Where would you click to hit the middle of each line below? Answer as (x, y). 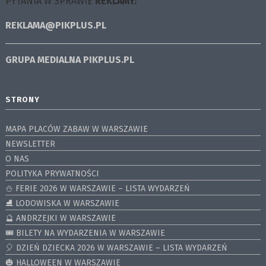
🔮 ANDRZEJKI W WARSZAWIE (60, 218)
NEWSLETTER (30, 144)
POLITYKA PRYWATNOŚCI (52, 174)
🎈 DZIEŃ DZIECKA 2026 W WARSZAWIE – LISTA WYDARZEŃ (116, 248)
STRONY (22, 100)
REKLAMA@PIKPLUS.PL (56, 26)
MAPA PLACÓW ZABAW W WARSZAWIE (76, 129)
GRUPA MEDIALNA (44, 60)
